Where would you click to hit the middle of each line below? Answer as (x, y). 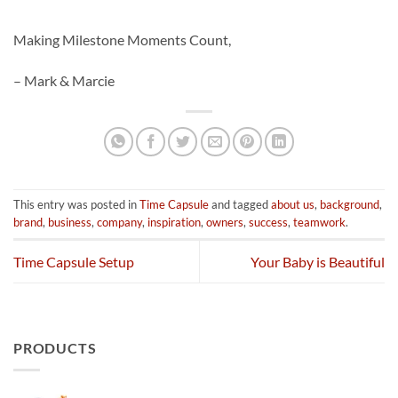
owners (225, 223)
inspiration (174, 223)
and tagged (240, 205)
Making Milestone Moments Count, (122, 39)
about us (293, 205)
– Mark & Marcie (64, 80)
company (119, 223)
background (350, 205)
